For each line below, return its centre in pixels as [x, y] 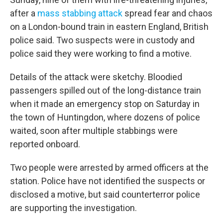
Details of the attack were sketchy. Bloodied [96, 77]
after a [24, 13]
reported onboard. [45, 144]
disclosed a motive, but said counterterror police [105, 194]
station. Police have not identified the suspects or [108, 181]
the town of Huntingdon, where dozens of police [105, 117]
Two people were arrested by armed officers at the [109, 167]
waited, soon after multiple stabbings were [94, 131]
